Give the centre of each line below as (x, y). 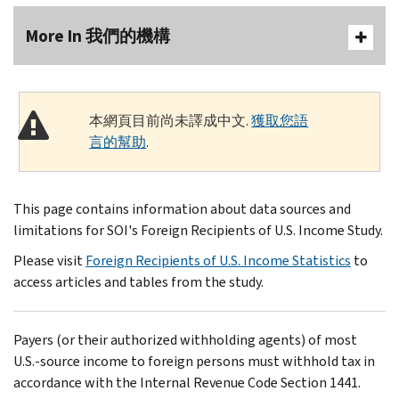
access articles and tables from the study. (138, 281)
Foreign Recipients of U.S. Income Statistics (218, 260)
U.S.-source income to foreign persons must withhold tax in (194, 361)
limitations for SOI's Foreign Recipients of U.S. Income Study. (198, 230)
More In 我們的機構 (98, 36)
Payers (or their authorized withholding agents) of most (185, 339)
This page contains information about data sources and (182, 208)
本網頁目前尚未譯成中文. (171, 120)
